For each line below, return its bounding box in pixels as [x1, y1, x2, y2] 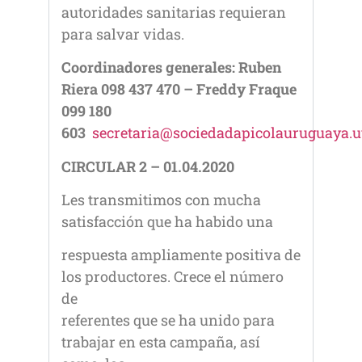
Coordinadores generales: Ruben [61, 57, 281, 78]
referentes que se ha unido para [61, 310, 275, 330]
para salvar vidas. [61, 23, 184, 44]
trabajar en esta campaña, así [61, 332, 260, 352]
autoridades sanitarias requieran [61, 2, 286, 22]
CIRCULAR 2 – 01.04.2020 [61, 156, 234, 176]
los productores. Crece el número [61, 267, 284, 287]
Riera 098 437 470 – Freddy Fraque [61, 79, 297, 99]
